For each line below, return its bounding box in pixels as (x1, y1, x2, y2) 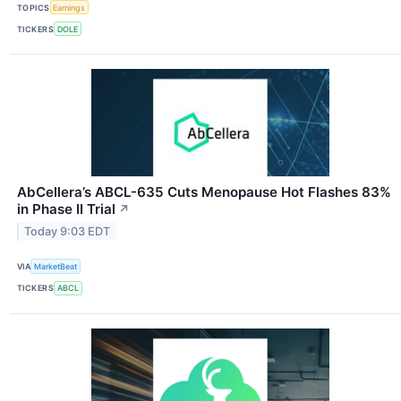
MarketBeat (34, 260, 78, 271)
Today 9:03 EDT (24, 225, 111, 239)
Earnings (53, 2, 86, 13)
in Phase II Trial (17, 200, 115, 218)
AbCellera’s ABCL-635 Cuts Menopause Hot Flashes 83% (17, 183, 391, 201)
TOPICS (17, 2, 50, 13)
